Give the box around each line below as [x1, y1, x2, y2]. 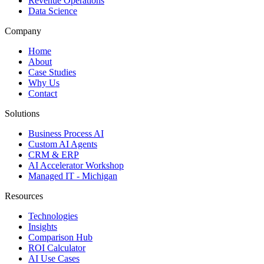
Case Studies [28, 67, 76, 78]
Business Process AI [28, 128, 104, 139]
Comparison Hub [28, 232, 93, 243]
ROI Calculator [28, 243, 85, 253]
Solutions [5, 108, 39, 119]
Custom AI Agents [28, 139, 97, 150]
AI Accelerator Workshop [28, 160, 124, 171]
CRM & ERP [28, 150, 79, 160]
